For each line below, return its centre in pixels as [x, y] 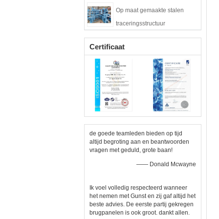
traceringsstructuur [141, 23]
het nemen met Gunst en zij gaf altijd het [142, 196]
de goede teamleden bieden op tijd [136, 133]
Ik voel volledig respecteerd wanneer [138, 188]
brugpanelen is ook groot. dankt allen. [140, 213]
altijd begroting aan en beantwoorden [139, 142]
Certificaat [107, 47]
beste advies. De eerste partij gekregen [142, 204]
